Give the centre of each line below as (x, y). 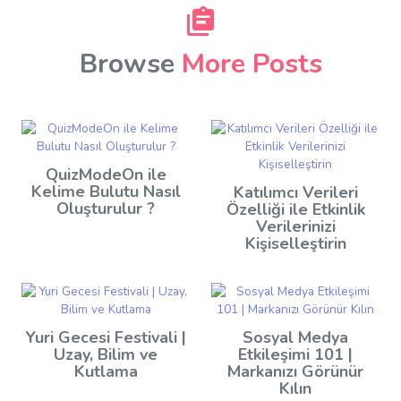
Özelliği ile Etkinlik (295, 209)
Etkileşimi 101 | (295, 354)
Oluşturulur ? (106, 208)
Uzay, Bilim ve (106, 354)
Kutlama (106, 371)
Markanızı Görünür (295, 371)
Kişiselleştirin (295, 243)
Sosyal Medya (295, 337)
